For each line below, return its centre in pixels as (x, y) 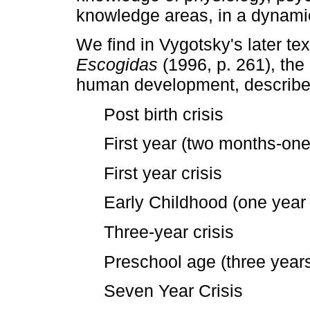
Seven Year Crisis (173, 291)
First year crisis (163, 173)
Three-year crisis (169, 232)
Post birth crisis (164, 114)
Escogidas (117, 65)
